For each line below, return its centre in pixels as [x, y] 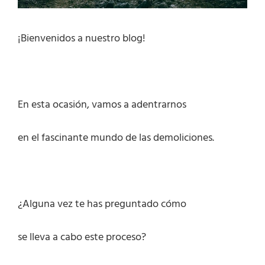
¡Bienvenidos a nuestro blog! [82, 39]
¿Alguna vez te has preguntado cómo [102, 205]
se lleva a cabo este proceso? [82, 238]
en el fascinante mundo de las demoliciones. [116, 138]
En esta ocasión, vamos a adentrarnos [102, 105]
